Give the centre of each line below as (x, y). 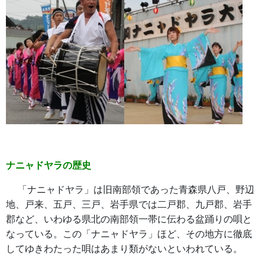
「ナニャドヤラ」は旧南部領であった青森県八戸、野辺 (130, 190)
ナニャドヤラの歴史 (49, 165)
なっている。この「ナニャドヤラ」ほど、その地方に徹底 (129, 234)
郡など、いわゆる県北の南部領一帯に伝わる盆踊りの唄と (129, 219)
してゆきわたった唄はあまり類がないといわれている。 (124, 249)
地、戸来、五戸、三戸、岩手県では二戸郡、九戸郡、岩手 (129, 204)
